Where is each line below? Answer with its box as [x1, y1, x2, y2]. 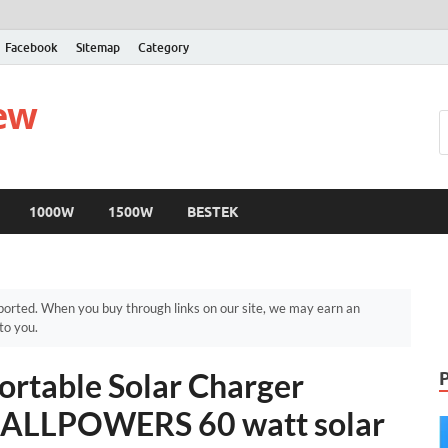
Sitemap [76, 39, 120, 55]
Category [138, 39, 189, 55]
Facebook [5, 39, 58, 55]
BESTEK [187, 203, 239, 220]
